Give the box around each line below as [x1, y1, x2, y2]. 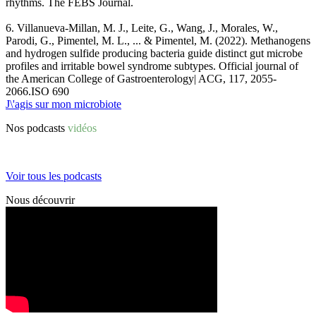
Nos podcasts [6, 122, 68, 135]
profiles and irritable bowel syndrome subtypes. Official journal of [6, 60, 298, 73]
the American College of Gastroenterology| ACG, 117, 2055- [6, 73, 276, 85]
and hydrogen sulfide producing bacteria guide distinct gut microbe [6, 47, 303, 60]
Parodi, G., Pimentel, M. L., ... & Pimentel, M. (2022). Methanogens [6, 35, 310, 47]
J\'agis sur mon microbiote [6, 98, 121, 111]
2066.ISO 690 [6, 85, 69, 98]
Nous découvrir [6, 194, 75, 207]
